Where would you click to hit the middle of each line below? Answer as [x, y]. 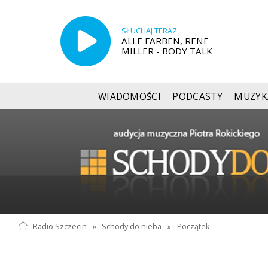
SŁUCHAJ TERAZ [149, 31]
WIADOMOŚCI [130, 96]
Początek [194, 226]
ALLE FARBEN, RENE [165, 40]
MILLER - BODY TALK [167, 51]
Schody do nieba [132, 226]
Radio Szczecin [60, 226]
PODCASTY [197, 96]
